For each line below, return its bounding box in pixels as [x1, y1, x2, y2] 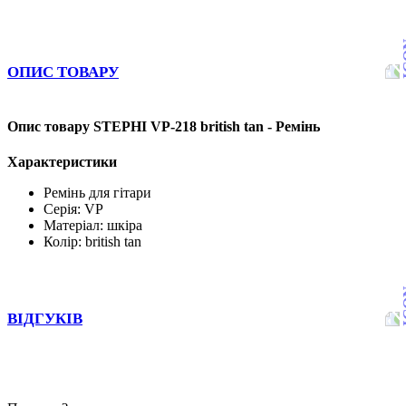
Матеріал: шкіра [43, 217, 142, 234]
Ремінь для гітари [43, 185, 151, 201]
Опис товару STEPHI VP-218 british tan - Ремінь [7, 119, 320, 135]
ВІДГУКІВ [7, 310, 82, 328]
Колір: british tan [43, 234, 141, 250]
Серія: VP [43, 201, 103, 217]
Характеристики [7, 154, 117, 170]
